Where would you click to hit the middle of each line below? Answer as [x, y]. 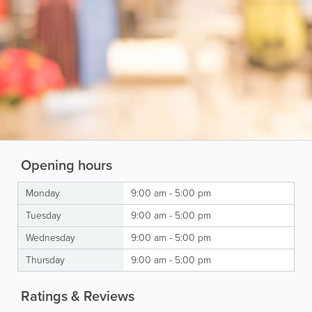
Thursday [45, 260]
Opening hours [65, 165]
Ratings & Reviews [76, 296]
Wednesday [50, 237]
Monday [43, 193]
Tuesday [44, 215]
